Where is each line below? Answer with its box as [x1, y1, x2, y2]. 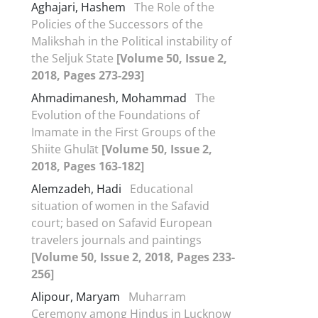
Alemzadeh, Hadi [31, 180, 124, 197]
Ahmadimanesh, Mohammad [31, 89, 190, 106]
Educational [130, 180, 193, 197]
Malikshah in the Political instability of [31, 33, 231, 49]
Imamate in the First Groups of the [31, 124, 216, 140]
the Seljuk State [31, 50, 116, 66]
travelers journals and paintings [31, 231, 202, 248]
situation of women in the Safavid [31, 197, 209, 214]
